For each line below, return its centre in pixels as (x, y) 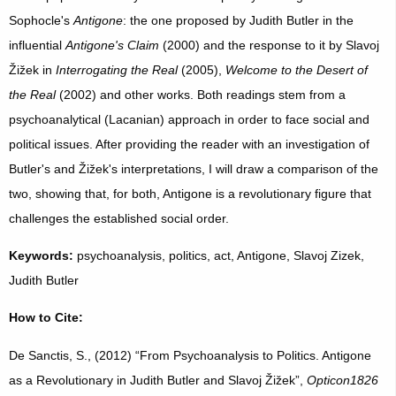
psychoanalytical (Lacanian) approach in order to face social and (189, 119)
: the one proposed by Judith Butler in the (238, 20)
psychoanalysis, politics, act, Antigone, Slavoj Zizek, (218, 256)
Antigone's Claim (114, 45)
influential (37, 45)
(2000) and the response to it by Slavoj (270, 45)
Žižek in (32, 69)
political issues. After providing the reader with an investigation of (189, 144)
